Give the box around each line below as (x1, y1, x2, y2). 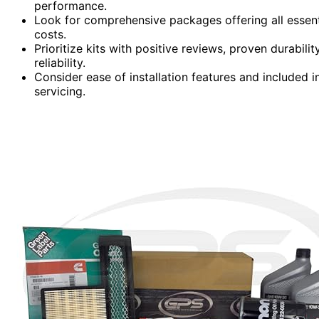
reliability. (34, 55, 85, 70)
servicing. (34, 83, 85, 98)
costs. (34, 26, 66, 41)
